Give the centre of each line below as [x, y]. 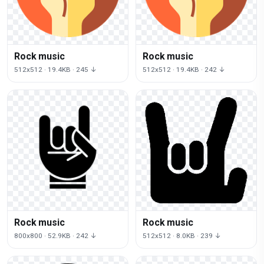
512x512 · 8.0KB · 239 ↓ [182, 235]
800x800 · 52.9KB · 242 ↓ [56, 235]
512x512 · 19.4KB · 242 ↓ [184, 69]
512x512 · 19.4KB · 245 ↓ [56, 69]
